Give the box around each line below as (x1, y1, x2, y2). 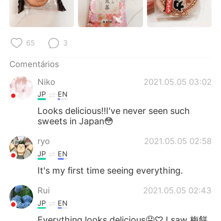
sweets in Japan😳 (37, 116, 114, 127)
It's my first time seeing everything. (37, 165, 184, 176)
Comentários (9, 59, 60, 69)
